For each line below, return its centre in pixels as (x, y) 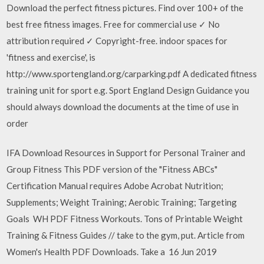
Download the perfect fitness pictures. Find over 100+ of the (125, 7)
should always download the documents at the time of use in (123, 106)
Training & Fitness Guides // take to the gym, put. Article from (126, 235)
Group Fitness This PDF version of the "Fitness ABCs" (112, 169)
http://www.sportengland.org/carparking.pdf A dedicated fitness (132, 73)
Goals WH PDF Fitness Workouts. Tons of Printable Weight (125, 219)
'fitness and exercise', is (51, 57)
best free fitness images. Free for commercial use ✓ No (113, 24)
